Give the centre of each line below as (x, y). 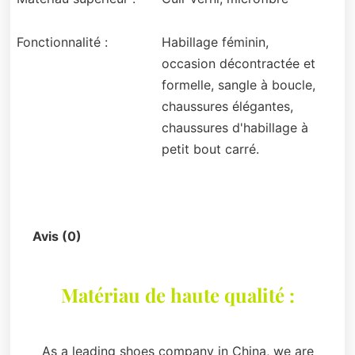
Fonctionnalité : (63, 42)
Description (68, 203)
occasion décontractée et (238, 64)
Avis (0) (57, 236)
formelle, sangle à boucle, (238, 85)
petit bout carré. (210, 149)
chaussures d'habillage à (235, 128)
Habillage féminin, (215, 42)
